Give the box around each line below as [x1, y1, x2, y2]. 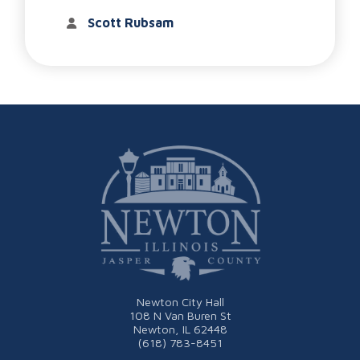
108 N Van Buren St [129, 309, 231, 323]
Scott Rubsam [87, 15, 174, 31]
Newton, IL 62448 [133, 322, 227, 337]
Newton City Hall [136, 295, 224, 309]
